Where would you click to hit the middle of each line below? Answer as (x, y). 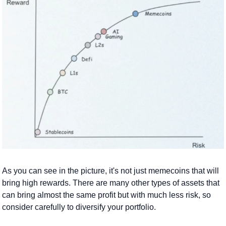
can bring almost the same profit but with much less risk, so (106, 195)
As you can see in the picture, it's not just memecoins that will (110, 171)
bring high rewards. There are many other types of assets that (111, 183)
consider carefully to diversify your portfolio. (79, 207)
